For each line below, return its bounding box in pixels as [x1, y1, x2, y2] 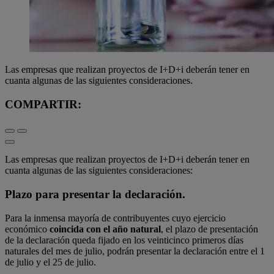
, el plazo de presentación [161, 223, 258, 234]
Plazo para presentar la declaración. [5, 188, 188, 201]
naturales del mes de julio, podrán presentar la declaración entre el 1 [5, 245, 265, 256]
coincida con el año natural [50, 223, 161, 234]
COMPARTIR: [5, 97, 81, 111]
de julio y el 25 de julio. [5, 256, 96, 267]
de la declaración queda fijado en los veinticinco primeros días [5, 234, 243, 245]
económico [5, 223, 50, 234]
